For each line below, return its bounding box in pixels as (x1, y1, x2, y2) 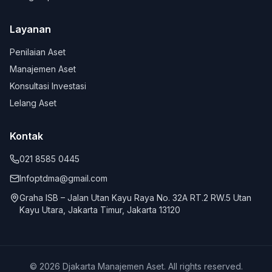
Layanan (10, 23, 51, 35)
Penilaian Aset (10, 47, 66, 57)
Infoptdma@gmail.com (19, 173, 107, 183)
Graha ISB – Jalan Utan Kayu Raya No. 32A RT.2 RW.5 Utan (19, 192, 251, 203)
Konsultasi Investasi (10, 81, 86, 91)
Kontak (10, 130, 43, 142)
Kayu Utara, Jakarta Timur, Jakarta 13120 (19, 205, 180, 215)
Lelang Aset (10, 98, 56, 108)
